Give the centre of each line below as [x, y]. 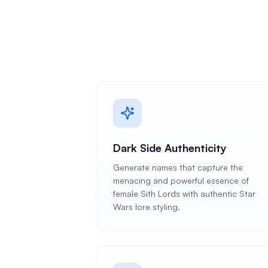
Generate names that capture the [178, 167]
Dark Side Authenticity [170, 148]
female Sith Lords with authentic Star [184, 194]
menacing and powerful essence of [181, 180]
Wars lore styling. [147, 207]
